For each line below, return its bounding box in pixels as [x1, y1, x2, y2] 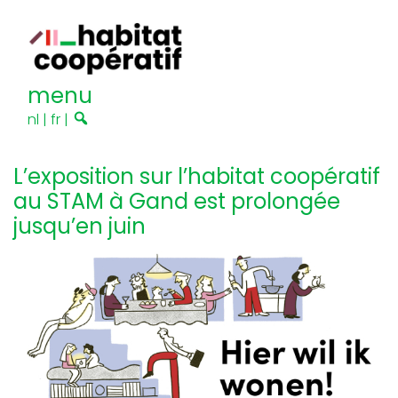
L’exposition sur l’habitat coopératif [13, 162, 380, 192]
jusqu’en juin [13, 211, 146, 242]
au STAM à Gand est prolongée [13, 187, 340, 217]
